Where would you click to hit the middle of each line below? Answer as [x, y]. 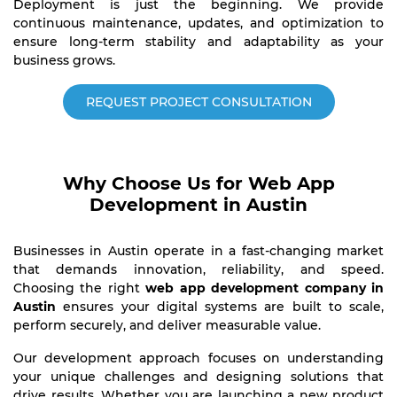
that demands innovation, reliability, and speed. [198, 269]
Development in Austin [198, 205]
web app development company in [265, 288]
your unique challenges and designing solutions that [198, 377]
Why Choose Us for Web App [198, 183]
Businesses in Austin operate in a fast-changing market [198, 251]
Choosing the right [80, 288]
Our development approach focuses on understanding [198, 358]
